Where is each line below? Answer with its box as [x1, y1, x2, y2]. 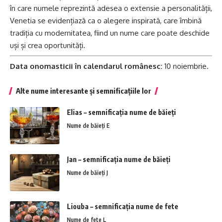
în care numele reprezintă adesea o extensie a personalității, [10, 3, 212, 13]
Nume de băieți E [67, 122, 110, 130]
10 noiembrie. [163, 61, 209, 71]
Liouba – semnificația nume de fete [67, 202, 178, 211]
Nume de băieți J [67, 169, 108, 177]
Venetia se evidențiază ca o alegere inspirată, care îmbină [10, 16, 202, 26]
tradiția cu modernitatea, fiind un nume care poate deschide [10, 28, 210, 38]
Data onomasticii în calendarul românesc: [10, 61, 163, 71]
